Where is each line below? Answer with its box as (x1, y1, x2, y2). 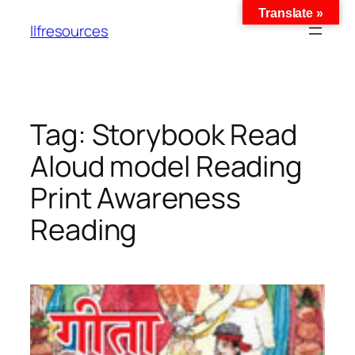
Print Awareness (30, 178, 241, 217)
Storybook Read (91, 115, 298, 154)
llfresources (30, 20, 109, 41)
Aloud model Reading (30, 147, 303, 185)
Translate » (258, 6, 323, 20)
